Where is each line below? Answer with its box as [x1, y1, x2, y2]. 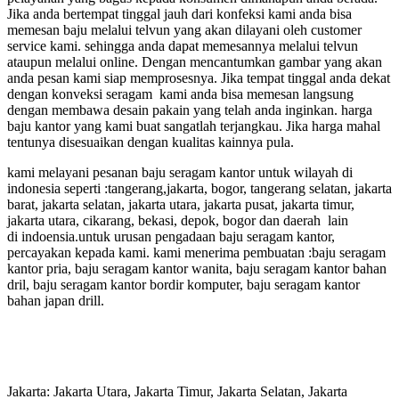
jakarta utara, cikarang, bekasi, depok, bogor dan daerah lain [7, 212, 348, 228]
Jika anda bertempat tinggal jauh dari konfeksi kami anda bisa [7, 5, 352, 21]
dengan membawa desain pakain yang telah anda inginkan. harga [7, 102, 372, 118]
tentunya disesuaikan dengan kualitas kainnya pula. [7, 134, 294, 150]
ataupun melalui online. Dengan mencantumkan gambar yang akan [7, 53, 382, 69]
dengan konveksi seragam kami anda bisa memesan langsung [7, 85, 354, 102]
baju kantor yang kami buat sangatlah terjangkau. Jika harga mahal [7, 118, 380, 134]
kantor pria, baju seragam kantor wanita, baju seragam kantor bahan [7, 260, 387, 276]
